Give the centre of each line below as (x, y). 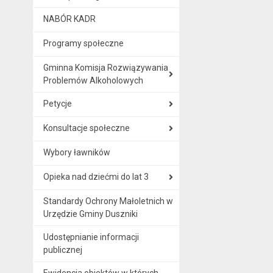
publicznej (62, 250)
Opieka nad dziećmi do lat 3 (96, 176)
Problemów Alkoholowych (93, 80)
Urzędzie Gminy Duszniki (90, 214)
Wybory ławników (76, 152)
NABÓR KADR (69, 19)
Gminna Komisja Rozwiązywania (105, 67)
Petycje (57, 103)
